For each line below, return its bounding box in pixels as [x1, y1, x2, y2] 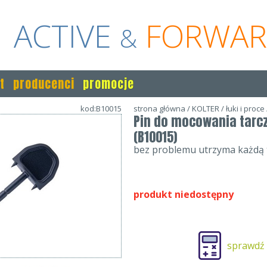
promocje [83, 74, 134, 93]
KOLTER [192, 103, 219, 114]
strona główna [133, 103, 185, 114]
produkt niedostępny [133, 188, 234, 201]
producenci [13, 74, 74, 93]
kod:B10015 [80, 103, 122, 114]
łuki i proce [226, 103, 265, 114]
